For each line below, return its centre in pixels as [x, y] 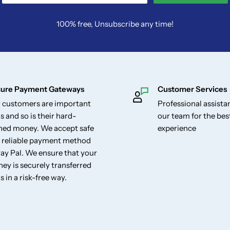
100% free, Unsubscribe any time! [115, 24]
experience [177, 128]
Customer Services [192, 89]
